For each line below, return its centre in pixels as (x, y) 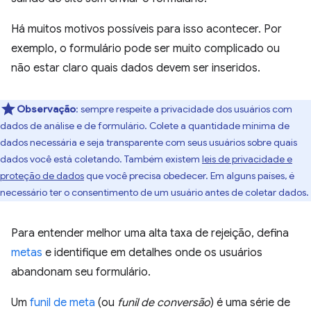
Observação (46, 109)
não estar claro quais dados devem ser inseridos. (136, 68)
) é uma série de (250, 303)
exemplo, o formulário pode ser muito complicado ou (145, 49)
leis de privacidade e (247, 159)
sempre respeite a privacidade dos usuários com (185, 109)
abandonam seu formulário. (81, 272)
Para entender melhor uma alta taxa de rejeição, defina (150, 233)
